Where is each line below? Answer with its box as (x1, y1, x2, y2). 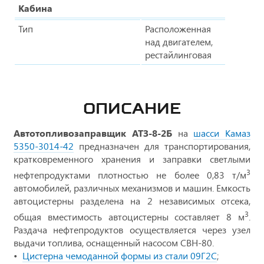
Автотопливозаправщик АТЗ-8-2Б (14, 126, 172, 139)
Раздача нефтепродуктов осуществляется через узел (14, 223, 250, 236)
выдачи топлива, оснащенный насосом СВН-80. (14, 236, 214, 249)
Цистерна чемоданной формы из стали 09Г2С (22, 249, 217, 262)
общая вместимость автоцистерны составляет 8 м (14, 210, 245, 223)
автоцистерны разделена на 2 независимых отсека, (14, 194, 250, 207)
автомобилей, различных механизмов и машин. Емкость (14, 181, 250, 194)
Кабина (18, 1, 52, 14)
